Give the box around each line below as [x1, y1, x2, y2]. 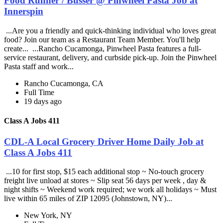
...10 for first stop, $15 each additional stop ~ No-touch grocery [4, 167, 204, 176]
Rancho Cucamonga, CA [24, 79, 104, 88]
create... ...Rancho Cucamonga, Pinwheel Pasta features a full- [4, 44, 201, 53]
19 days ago [24, 97, 62, 106]
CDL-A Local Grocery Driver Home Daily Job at [4, 136, 204, 147]
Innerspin [4, 6, 43, 17]
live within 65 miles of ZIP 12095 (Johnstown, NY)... [4, 194, 174, 203]
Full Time [24, 88, 54, 97]
